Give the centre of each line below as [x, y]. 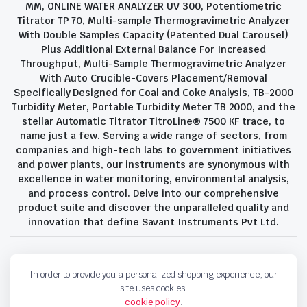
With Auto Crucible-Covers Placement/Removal [153, 78]
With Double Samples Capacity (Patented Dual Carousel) [153, 35]
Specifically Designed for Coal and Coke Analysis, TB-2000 [153, 93]
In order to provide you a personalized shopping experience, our [153, 274]
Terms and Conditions [127, 262]
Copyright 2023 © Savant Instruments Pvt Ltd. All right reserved [136, 287]
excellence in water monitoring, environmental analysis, [153, 179]
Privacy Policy [39, 262]
